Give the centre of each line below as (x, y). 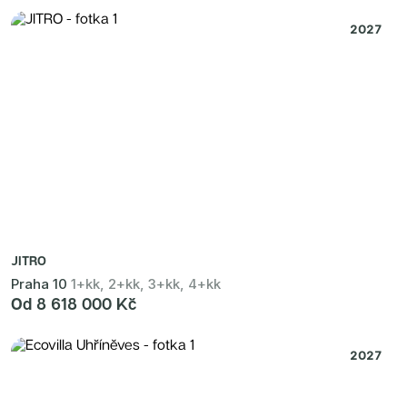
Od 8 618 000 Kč (74, 303)
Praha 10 (39, 284)
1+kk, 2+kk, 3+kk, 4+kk (146, 284)
